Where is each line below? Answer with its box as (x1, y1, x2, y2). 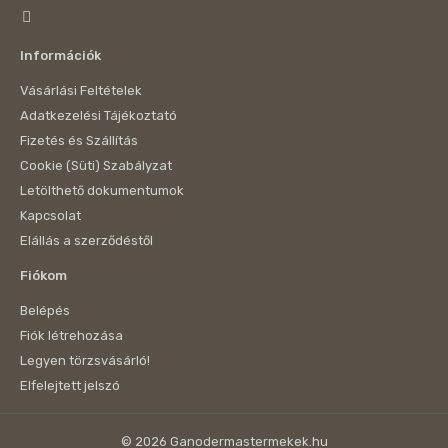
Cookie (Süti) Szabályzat (20, 158, 172, 173)
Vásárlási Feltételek (20, 83, 142, 98)
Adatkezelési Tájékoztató (20, 108, 177, 123)
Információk (20, 48, 101, 63)
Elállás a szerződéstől (20, 233, 153, 248)
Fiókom (20, 268, 67, 283)
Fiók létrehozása (20, 328, 123, 343)
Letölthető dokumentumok (20, 183, 184, 198)
